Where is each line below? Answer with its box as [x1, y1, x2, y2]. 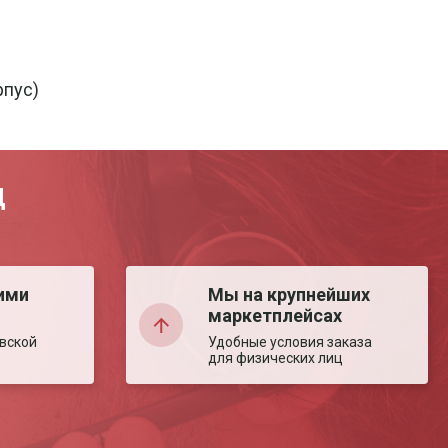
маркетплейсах [207, 305, 342, 327]
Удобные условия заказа [207, 334, 372, 351]
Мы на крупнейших [207, 284, 370, 306]
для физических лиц [207, 350, 343, 367]
